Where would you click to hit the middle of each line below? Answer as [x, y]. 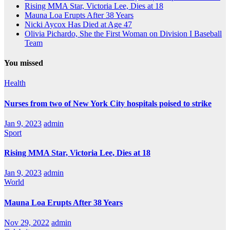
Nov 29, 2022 [27, 222]
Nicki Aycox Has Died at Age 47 [78, 24]
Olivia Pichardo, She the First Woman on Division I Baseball [123, 33]
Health [15, 83]
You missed [24, 63]
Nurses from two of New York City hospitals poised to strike [108, 103]
